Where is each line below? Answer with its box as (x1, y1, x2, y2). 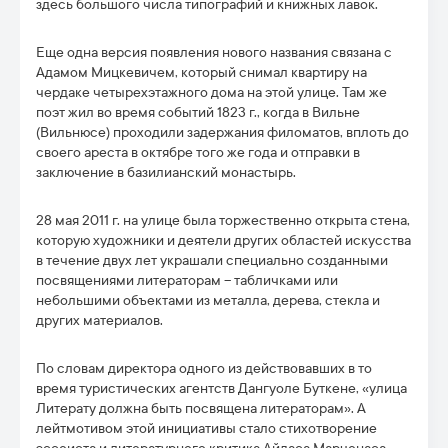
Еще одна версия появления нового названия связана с (36, 44, 392, 61)
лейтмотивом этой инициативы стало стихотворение (36, 420, 377, 437)
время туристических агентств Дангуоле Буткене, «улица (36, 380, 407, 397)
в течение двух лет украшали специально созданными (36, 252, 388, 269)
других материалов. (36, 312, 163, 329)
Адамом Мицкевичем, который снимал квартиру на (36, 64, 367, 81)
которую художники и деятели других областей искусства (36, 232, 411, 249)
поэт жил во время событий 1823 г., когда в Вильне (36, 104, 360, 121)
